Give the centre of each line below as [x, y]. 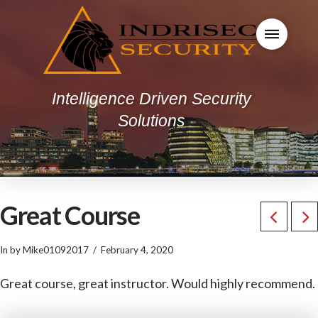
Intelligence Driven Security [151, 98]
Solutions [151, 120]
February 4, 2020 [137, 250]
